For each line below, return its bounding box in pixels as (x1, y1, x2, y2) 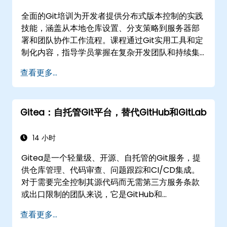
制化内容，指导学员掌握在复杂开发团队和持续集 (21, 46, 200, 58)
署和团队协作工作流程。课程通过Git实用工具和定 (21, 34, 204, 46)
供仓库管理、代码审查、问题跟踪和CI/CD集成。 (21, 164, 200, 176)
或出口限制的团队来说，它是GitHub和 (21, 188, 163, 200)
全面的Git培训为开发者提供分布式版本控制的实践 (21, 10, 204, 22)
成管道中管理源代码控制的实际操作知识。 (21, 58, 176, 70)
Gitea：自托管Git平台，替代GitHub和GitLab (20, 106, 206, 119)
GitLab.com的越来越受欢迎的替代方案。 (21, 200, 173, 212)
